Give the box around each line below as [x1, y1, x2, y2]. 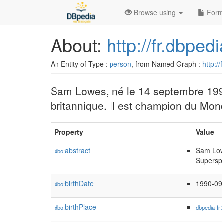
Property [55, 127, 83, 137]
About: [51, 32, 107, 57]
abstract [65, 145, 90, 155]
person [110, 59, 131, 69]
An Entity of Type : [51, 59, 110, 69]
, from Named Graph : [131, 59, 202, 69]
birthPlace [65, 202, 96, 212]
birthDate [65, 178, 94, 188]
